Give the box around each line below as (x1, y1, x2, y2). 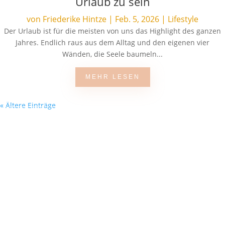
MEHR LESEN (85, 73, 140, 80)
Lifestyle (168, 14, 198, 25)
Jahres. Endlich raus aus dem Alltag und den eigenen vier (16, 38, 209, 47)
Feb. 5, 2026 (115, 14, 159, 25)
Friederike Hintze (43, 14, 106, 25)
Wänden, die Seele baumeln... (62, 49, 163, 59)
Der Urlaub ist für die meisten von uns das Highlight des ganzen (4, 26, 221, 36)
